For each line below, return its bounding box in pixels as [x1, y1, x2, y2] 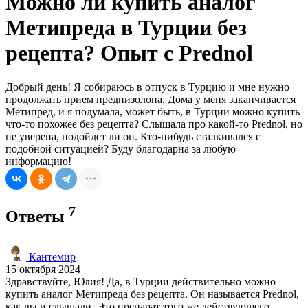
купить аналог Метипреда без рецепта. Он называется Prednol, [5, 287, 299, 300]
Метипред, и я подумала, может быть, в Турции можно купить [5, 105, 300, 118]
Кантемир [26, 250, 76, 263]
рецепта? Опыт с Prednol [5, 41, 253, 66]
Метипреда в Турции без [5, 15, 247, 41]
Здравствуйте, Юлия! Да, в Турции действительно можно [5, 275, 276, 287]
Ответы [5, 207, 69, 225]
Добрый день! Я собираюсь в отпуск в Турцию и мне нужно [5, 80, 289, 93]
